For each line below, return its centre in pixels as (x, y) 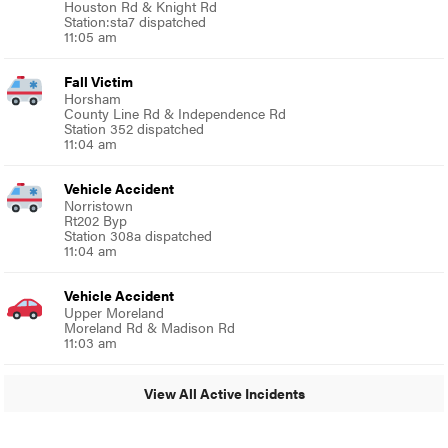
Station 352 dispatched (134, 127)
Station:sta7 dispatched (135, 20)
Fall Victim (99, 80)
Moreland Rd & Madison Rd (150, 326)
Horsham (93, 97)
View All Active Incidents (224, 393)
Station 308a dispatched (138, 234)
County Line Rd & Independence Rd (175, 112)
